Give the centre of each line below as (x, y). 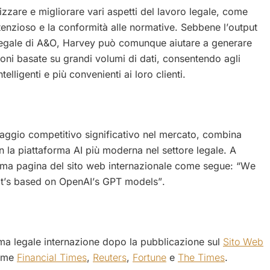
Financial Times (52, 257)
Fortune (149, 257)
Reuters (110, 257)
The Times (201, 257)
